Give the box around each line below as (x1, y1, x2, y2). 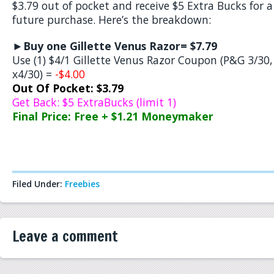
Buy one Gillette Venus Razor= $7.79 (23, 39, 217, 53)
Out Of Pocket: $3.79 (12, 81, 124, 95)
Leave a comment (12, 226, 118, 246)
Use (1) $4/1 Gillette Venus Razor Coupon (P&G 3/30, (12, 53, 273, 67)
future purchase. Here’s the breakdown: (12, 12, 211, 27)
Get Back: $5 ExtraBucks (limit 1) (12, 95, 176, 109)
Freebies (65, 178, 100, 190)
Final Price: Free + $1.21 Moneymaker (12, 109, 213, 124)
